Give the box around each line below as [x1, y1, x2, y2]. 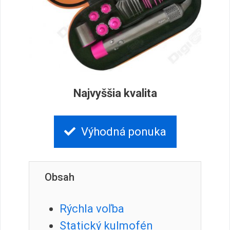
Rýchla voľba [59, 202, 124, 216]
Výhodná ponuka [81, 125, 166, 138]
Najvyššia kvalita [73, 87, 157, 100]
